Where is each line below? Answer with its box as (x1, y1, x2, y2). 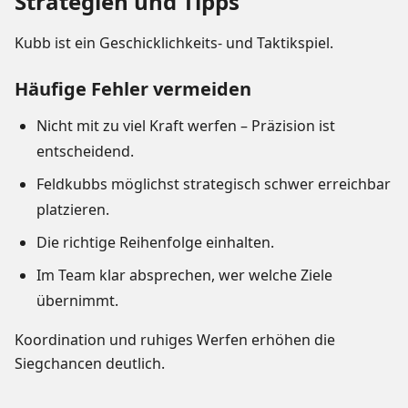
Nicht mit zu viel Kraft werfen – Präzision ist (36, 116, 335, 137)
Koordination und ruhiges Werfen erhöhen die (15, 330, 335, 351)
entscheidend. (36, 141, 134, 162)
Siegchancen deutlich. (15, 353, 165, 374)
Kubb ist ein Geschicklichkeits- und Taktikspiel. (15, 33, 333, 54)
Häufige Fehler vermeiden (15, 76, 251, 102)
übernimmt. (36, 291, 118, 311)
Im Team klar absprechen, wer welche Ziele (36, 265, 332, 286)
